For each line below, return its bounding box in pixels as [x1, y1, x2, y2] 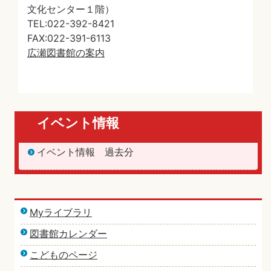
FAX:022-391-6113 [27, 32, 111, 44]
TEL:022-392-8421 [27, 18, 114, 30]
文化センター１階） [27, 3, 114, 15]
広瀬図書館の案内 [27, 47, 105, 59]
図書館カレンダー [30, 227, 107, 240]
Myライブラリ [30, 206, 92, 218]
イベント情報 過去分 [37, 146, 134, 158]
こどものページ [30, 249, 97, 261]
